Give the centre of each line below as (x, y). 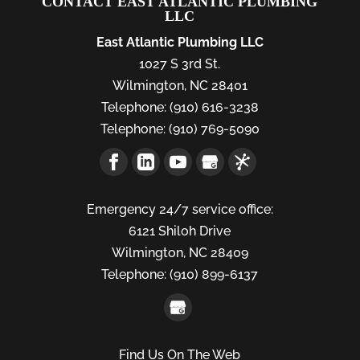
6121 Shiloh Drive (180, 231)
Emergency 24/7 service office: (180, 210)
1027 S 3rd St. (180, 64)
